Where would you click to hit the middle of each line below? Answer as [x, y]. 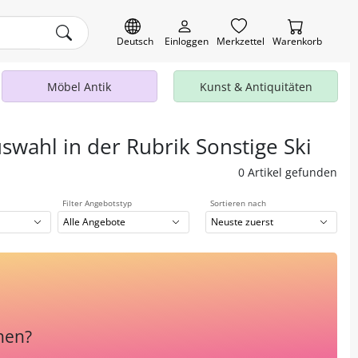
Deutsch [135, 41]
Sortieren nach [238, 203]
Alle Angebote [95, 222]
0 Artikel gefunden [288, 172]
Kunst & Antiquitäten [256, 87]
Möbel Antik [80, 87]
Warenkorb [297, 41]
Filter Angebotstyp [97, 203]
